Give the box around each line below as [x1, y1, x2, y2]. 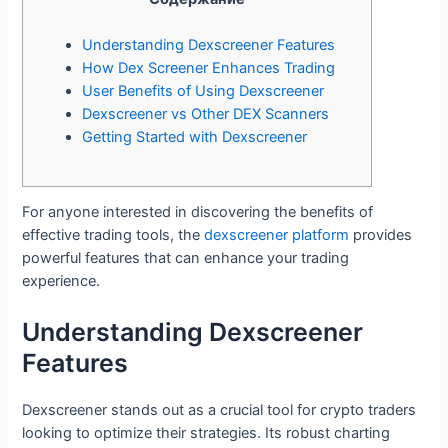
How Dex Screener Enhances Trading [81, 59, 335, 78]
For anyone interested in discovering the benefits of [22, 203, 374, 222]
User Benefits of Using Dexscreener [81, 82, 324, 101]
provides [349, 226, 413, 245]
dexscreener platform [204, 226, 350, 245]
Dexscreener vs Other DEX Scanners [81, 105, 329, 124]
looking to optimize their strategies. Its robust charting [22, 423, 391, 442]
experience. [22, 272, 101, 291]
